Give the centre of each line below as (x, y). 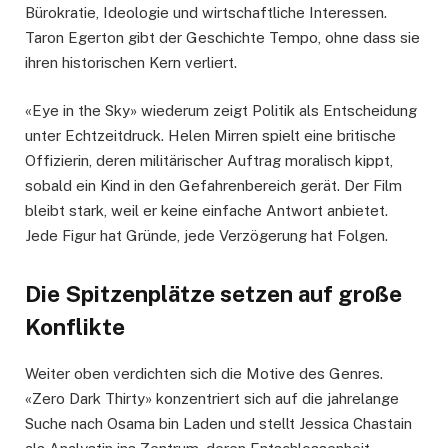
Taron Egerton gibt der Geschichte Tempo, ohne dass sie (222, 37)
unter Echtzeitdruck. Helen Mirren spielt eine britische (210, 135)
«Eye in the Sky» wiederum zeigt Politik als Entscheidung (221, 110)
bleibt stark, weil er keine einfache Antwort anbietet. (206, 210)
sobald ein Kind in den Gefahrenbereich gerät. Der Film (213, 185)
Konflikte (75, 326)
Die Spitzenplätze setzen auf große (213, 293)
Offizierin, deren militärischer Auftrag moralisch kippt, (209, 160)
